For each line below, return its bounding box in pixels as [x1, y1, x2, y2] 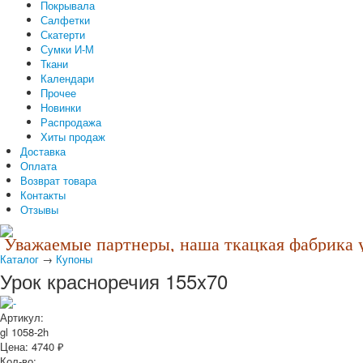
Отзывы [20, 202, 58, 217]
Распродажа [41, 114, 101, 130]
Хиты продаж [41, 129, 105, 144]
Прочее [41, 85, 76, 100]
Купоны [56, 251, 92, 267]
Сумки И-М [41, 41, 94, 57]
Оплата [20, 158, 57, 173]
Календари [41, 70, 94, 86]
